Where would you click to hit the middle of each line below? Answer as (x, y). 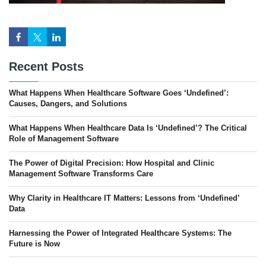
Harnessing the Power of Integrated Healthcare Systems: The (120, 233)
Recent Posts (46, 67)
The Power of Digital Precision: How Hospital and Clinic (112, 163)
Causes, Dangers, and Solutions (68, 104)
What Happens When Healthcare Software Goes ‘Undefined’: (119, 93)
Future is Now (34, 244)
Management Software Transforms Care (81, 174)
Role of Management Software (64, 139)
